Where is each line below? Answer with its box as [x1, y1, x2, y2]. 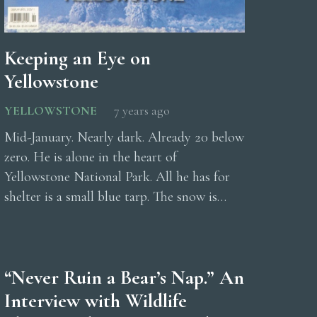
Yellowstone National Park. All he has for [4, 168, 230, 185]
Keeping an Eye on [4, 45, 151, 70]
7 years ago [114, 102, 170, 118]
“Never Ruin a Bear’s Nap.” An [4, 265, 244, 290]
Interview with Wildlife [4, 289, 187, 313]
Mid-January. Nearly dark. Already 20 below [4, 128, 244, 146]
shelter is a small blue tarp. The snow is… [4, 188, 226, 205]
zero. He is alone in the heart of [4, 148, 177, 166]
